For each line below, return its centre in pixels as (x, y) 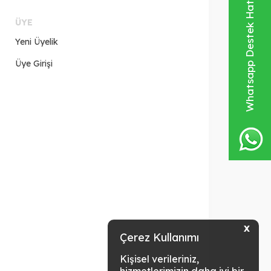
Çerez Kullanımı (159, 237)
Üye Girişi (34, 63)
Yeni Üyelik (37, 41)
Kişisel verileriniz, (159, 259)
